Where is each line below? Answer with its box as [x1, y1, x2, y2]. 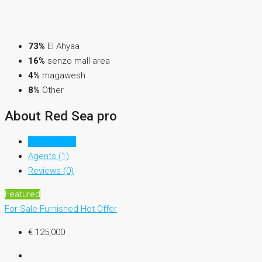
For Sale [5, 203, 40, 214]
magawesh [42, 70, 85, 81]
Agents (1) [28, 150, 69, 161]
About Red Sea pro [5, 108, 117, 124]
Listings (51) [28, 136, 76, 147]
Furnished [40, 203, 81, 214]
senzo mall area [47, 56, 110, 67]
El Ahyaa [47, 41, 80, 52]
